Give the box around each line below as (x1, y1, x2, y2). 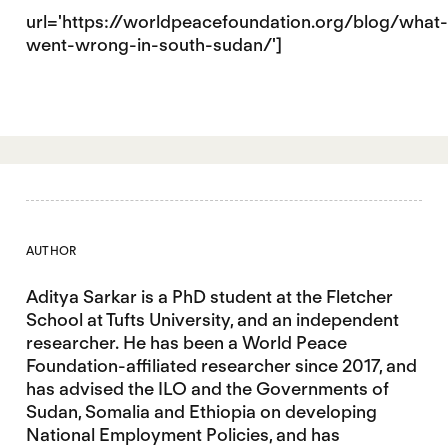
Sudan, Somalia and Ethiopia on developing (25, 401, 377, 422)
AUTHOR (25, 242, 77, 258)
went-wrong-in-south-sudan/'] (25, 33, 282, 55)
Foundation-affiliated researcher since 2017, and (25, 355, 417, 376)
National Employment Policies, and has (25, 424, 340, 445)
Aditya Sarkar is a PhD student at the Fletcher (25, 286, 393, 307)
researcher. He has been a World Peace (25, 332, 347, 353)
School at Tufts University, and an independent (25, 309, 399, 330)
